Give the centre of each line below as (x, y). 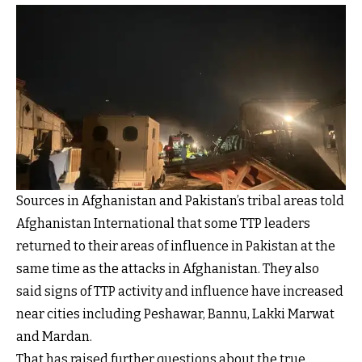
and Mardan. (54, 337)
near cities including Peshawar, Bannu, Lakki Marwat (175, 314)
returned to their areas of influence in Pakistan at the (176, 246)
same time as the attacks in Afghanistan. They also (168, 269)
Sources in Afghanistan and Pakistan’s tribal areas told (180, 201)
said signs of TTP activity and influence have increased (180, 292)
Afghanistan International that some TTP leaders (163, 224)
